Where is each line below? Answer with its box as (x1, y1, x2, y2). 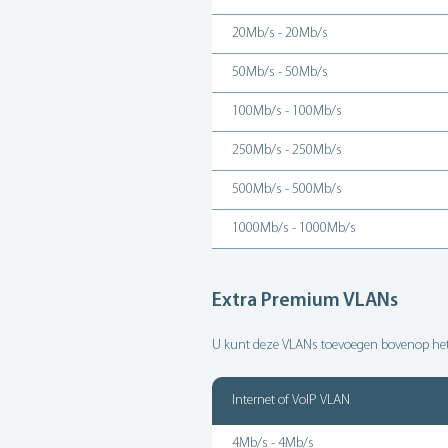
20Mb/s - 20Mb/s (232, 26, 328, 41)
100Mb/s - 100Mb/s (232, 104, 342, 119)
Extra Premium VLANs (212, 291, 398, 311)
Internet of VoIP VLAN (232, 393, 350, 408)
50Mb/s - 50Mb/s (232, 65, 328, 80)
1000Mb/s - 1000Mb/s (232, 221, 356, 236)
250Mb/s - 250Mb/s (232, 143, 342, 158)
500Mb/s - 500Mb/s (232, 182, 342, 197)
